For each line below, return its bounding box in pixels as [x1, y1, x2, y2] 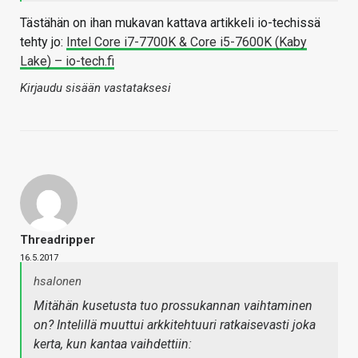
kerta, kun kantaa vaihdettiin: [34, 336, 192, 352]
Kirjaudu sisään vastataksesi [20, 81, 171, 96]
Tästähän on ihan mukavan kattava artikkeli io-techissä [20, 15, 320, 31]
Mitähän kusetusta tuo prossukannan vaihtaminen [34, 298, 312, 314]
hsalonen [34, 274, 82, 289]
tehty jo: [20, 34, 66, 50]
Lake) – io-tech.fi [20, 54, 114, 70]
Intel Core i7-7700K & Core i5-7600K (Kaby [66, 34, 307, 50]
